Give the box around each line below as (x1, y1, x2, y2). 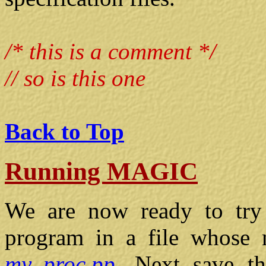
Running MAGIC (5, 157, 198, 185)
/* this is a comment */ (5, 38, 216, 64)
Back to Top (5, 118, 124, 144)
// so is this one (5, 65, 145, 91)
